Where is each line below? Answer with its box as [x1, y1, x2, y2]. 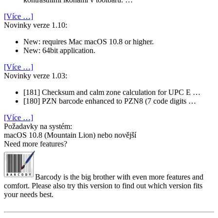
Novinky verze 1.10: [4, 21, 67, 30]
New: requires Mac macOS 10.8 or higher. [23, 37, 154, 46]
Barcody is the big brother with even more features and [35, 173, 203, 182]
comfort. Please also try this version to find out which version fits [4, 182, 202, 190]
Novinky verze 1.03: [4, 72, 67, 80]
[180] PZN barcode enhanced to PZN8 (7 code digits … [23, 97, 196, 106]
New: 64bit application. [23, 46, 95, 55]
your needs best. [4, 190, 54, 199]
